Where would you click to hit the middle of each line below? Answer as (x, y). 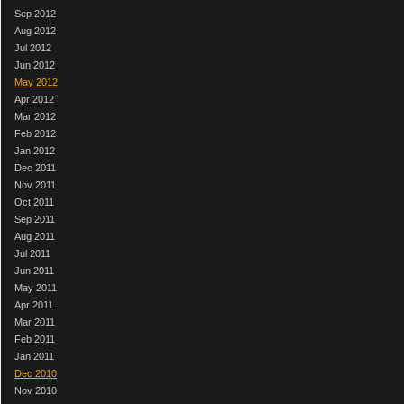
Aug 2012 (35, 30)
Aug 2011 (35, 236)
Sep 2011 (35, 219)
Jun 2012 (35, 64)
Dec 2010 (36, 373)
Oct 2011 (34, 202)
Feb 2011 (35, 339)
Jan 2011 (34, 356)
